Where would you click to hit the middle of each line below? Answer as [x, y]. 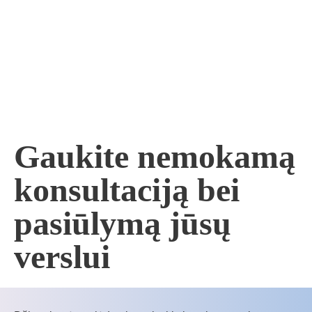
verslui [62, 257]
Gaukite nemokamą [155, 157]
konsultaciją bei [127, 190]
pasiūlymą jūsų [123, 224]
